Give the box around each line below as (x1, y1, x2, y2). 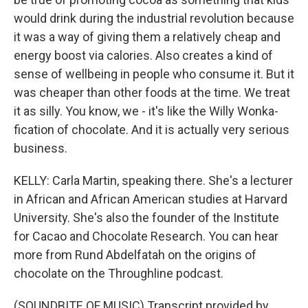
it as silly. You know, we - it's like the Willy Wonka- (14, 104, 278, 118)
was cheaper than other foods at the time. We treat (14, 85, 290, 100)
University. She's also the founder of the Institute (14, 210, 279, 225)
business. (14, 141, 67, 155)
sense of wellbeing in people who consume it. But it (14, 67, 294, 81)
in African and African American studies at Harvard (14, 192, 287, 206)
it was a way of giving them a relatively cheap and (14, 30, 280, 44)
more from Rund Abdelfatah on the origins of (14, 247, 256, 262)
